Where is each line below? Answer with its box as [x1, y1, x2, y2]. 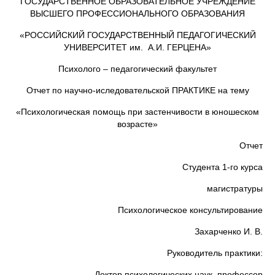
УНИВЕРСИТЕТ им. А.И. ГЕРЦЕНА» [64, 42, 211, 52]
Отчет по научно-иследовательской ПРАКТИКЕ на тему [26, 85, 249, 95]
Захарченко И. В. [45, 227, 263, 236]
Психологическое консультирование [118, 205, 263, 215]
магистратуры [207, 184, 263, 193]
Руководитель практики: [17, 248, 263, 258]
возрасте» [117, 119, 158, 129]
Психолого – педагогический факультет [58, 64, 217, 74]
